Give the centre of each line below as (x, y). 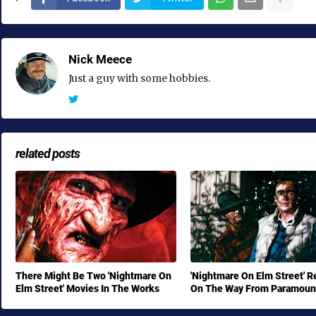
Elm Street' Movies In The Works (87, 288)
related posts (48, 153)
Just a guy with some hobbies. (139, 78)
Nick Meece (100, 59)
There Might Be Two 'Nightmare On (93, 275)
